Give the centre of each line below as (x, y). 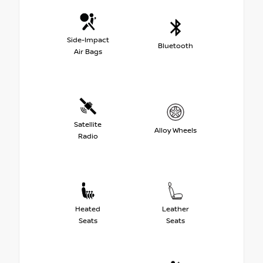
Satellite (88, 124)
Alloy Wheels (175, 130)
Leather (175, 209)
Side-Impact (88, 40)
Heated (88, 209)
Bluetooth (175, 46)
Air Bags (88, 52)
